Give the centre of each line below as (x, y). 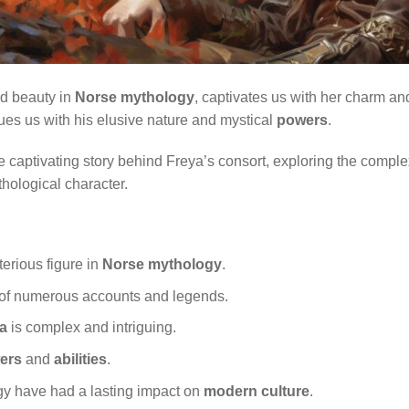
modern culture (256, 391)
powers (302, 120)
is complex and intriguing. (91, 328)
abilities (80, 359)
